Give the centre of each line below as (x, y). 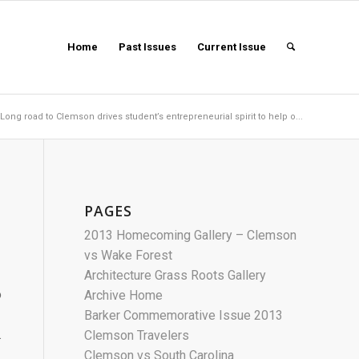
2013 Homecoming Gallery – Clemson (191, 235)
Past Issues (147, 47)
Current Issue (232, 47)
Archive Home (124, 295)
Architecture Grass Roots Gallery (175, 275)
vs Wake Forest (129, 255)
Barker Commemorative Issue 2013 (184, 315)
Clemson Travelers (137, 335)
